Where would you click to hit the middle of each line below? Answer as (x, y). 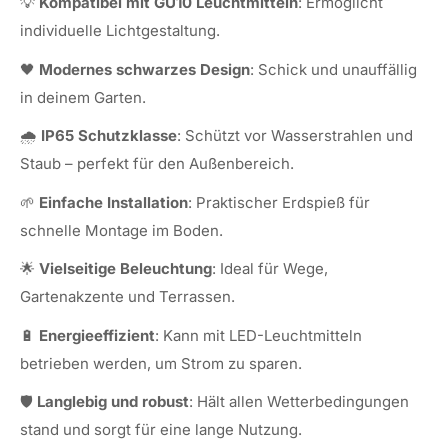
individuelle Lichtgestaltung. (120, 30)
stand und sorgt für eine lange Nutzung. (161, 429)
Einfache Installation (113, 202)
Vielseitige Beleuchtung (125, 268)
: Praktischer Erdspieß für (279, 202)
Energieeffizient (97, 335)
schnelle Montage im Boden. (121, 230)
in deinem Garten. (83, 97)
